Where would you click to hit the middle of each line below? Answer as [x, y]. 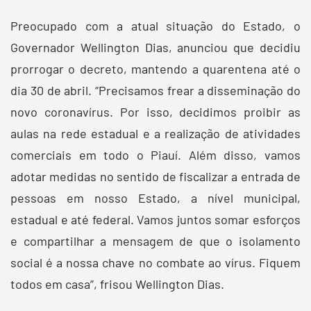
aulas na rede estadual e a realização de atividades [155, 133]
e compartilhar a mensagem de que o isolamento [155, 241]
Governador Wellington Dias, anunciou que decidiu [155, 47]
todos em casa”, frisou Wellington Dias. [117, 284]
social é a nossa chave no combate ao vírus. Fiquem [155, 262]
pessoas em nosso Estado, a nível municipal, [155, 197]
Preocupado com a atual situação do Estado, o [155, 25]
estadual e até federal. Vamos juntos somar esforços [155, 219]
